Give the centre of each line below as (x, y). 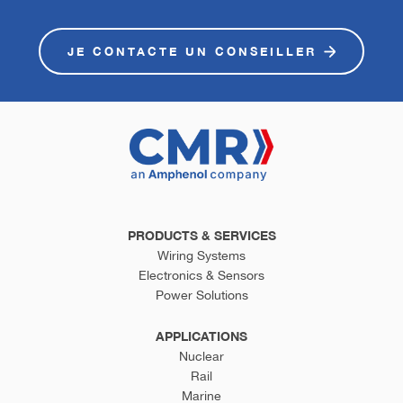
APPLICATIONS (201, 336)
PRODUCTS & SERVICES (201, 236)
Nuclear (201, 357)
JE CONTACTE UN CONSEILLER (192, 51)
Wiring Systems (201, 256)
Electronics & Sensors (201, 276)
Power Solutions (201, 296)
